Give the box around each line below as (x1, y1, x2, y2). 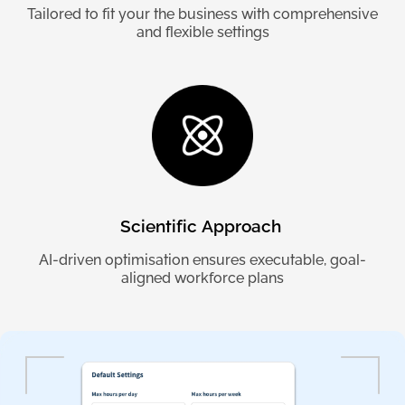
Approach (201, 215, 281, 236)
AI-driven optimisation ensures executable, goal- (39, 250, 366, 268)
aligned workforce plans (121, 268, 284, 287)
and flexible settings (136, 23, 269, 41)
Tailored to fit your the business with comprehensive (27, 5, 378, 23)
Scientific (119, 215, 197, 236)
